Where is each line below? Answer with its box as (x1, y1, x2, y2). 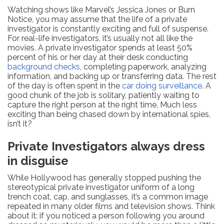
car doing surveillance (122, 80, 202, 90)
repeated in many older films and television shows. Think (7, 201, 215, 211)
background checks (7, 61, 80, 71)
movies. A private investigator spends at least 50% (7, 42, 192, 52)
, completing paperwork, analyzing (80, 61, 206, 71)
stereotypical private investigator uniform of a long (7, 182, 194, 192)
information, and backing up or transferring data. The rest (7, 71, 216, 81)
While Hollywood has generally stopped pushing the (7, 172, 201, 182)
